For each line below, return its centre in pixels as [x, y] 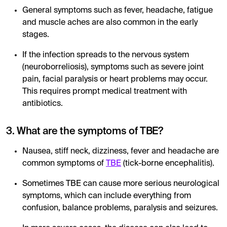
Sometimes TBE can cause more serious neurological [121, 184]
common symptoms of [64, 163]
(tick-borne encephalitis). [168, 163]
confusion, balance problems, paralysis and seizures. [120, 208]
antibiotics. [43, 104]
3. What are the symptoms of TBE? [85, 131]
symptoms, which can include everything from [107, 196]
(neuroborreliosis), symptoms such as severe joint [113, 67]
